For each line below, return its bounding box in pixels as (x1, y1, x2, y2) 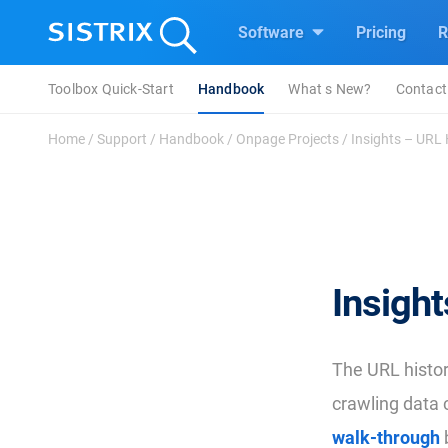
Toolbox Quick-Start (48, 81, 174, 97)
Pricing (356, 23, 406, 42)
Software (238, 23, 308, 42)
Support (97, 131, 147, 147)
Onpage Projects (236, 131, 339, 147)
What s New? (288, 81, 372, 97)
